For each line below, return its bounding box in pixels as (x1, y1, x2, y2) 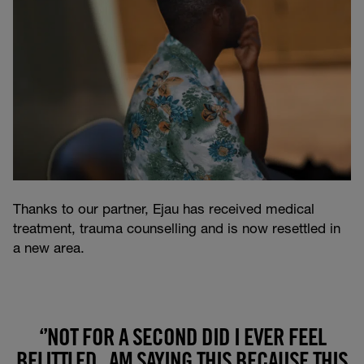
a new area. (13, 242, 84, 257)
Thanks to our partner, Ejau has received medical (13, 203, 314, 218)
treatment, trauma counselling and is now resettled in (13, 223, 340, 237)
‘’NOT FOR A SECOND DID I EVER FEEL (38, 327, 326, 352)
